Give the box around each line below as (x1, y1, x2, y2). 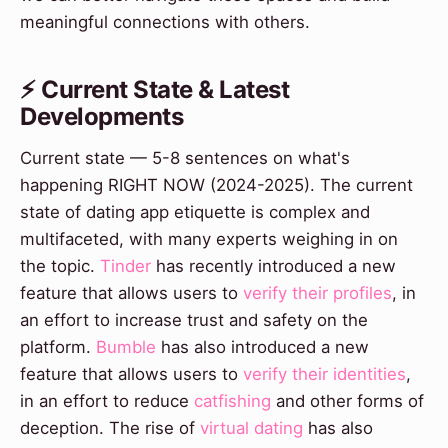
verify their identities (243, 364, 406, 385)
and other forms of (271, 391, 424, 412)
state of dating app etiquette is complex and (20, 202, 370, 223)
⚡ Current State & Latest (20, 75, 290, 105)
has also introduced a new (156, 337, 369, 358)
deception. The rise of (20, 418, 200, 439)
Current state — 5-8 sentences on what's (20, 148, 350, 169)
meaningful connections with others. (20, 12, 310, 33)
